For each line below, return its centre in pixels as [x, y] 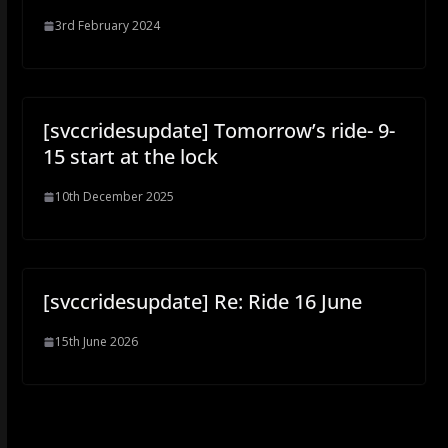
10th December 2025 [114, 196]
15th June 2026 [96, 341]
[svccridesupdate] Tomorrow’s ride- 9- [218, 130]
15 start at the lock [130, 156]
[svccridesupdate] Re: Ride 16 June [202, 301]
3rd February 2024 [107, 25]
